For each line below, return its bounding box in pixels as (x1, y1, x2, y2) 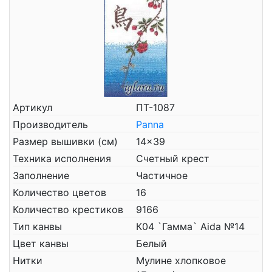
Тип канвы (13, 220, 62, 233)
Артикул (13, 101, 52, 114)
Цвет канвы (13, 237, 69, 250)
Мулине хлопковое (136, 254, 226, 267)
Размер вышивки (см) (13, 135, 118, 148)
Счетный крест (136, 152, 209, 165)
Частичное (136, 169, 188, 182)
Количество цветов (13, 186, 106, 199)
